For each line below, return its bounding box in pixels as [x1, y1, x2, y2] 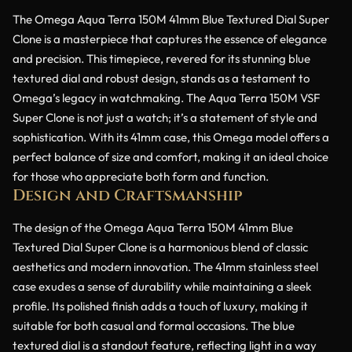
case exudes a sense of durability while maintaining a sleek [13, 278, 311, 294]
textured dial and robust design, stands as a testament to [13, 70, 310, 86]
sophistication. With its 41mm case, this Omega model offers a [13, 129, 329, 145]
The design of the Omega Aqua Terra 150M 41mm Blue [13, 219, 293, 235]
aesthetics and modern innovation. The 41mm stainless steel [13, 258, 318, 274]
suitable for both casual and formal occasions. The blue [13, 317, 295, 333]
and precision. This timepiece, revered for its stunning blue [13, 50, 310, 66]
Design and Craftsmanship [13, 184, 243, 206]
